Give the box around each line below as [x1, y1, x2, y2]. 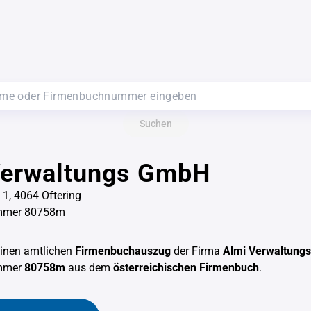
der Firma [171, 244, 223, 258]
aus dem [65, 261, 113, 274]
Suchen [139, 118, 172, 129]
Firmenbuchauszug [75, 244, 171, 258]
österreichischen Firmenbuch [113, 261, 259, 274]
